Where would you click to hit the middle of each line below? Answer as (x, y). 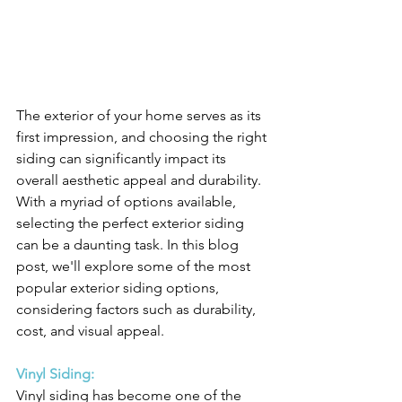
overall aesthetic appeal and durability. (140, 180)
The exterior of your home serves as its (140, 116)
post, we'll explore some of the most (135, 267)
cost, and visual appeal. (90, 331)
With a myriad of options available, (128, 202)
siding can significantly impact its (123, 159)
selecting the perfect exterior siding (132, 223)
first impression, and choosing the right (143, 137)
